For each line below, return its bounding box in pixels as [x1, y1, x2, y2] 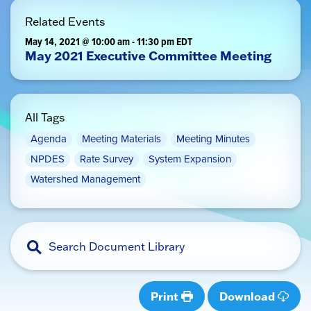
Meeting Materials [82, 131, 161, 146]
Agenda [31, 131, 67, 146]
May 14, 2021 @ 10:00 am [25, 34, 130, 49]
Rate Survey [80, 151, 133, 167]
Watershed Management [31, 171, 140, 187]
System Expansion [149, 151, 231, 167]
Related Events [25, 15, 105, 28]
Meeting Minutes [176, 131, 250, 146]
